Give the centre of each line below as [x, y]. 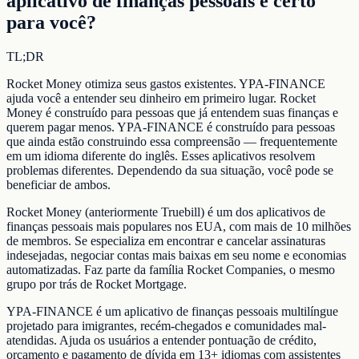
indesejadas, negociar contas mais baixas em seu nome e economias [176, 255]
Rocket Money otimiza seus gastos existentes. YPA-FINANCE [166, 83]
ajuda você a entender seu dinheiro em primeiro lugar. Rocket [161, 98]
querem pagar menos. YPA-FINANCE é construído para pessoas [171, 127]
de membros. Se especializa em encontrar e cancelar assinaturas [166, 240]
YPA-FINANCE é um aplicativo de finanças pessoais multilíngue [172, 311]
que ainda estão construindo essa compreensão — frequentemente [172, 141]
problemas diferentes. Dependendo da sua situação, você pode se [170, 170]
